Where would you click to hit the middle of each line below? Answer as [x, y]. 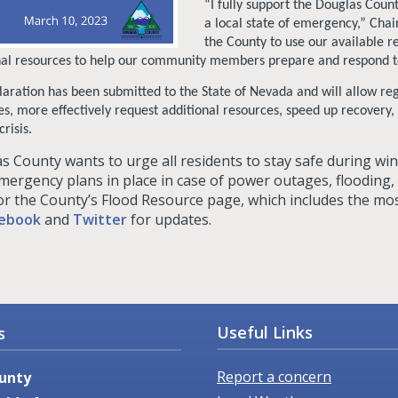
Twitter [100, 219]
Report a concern [274, 377]
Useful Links [265, 333]
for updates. [169, 219]
